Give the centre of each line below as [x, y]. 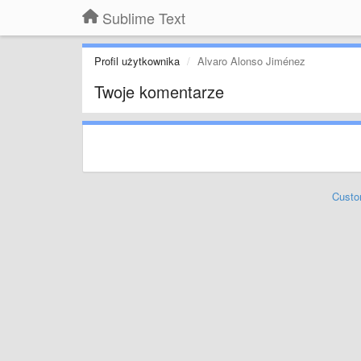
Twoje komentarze [159, 91]
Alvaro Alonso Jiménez [251, 61]
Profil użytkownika [137, 61]
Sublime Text [144, 18]
